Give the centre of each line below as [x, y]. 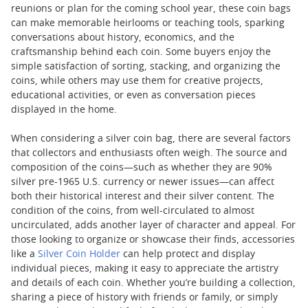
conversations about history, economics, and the [123, 38]
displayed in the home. [64, 110]
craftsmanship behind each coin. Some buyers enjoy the [141, 52]
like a [24, 254]
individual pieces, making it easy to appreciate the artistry [145, 269]
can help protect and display [188, 254]
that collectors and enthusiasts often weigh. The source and [149, 153]
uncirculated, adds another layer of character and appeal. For [153, 225]
